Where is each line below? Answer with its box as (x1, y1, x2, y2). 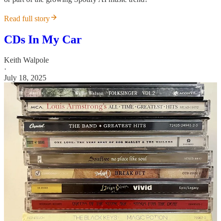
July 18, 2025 (4, 74, 46, 82)
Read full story (4, 14, 50, 23)
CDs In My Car (4, 33, 82, 46)
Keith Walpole (4, 56, 49, 65)
